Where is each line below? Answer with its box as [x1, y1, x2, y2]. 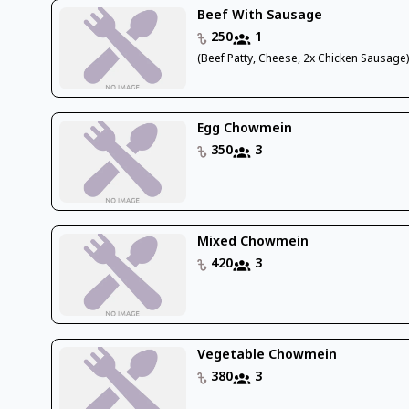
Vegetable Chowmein [197, 346, 338, 364]
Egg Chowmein [197, 120, 293, 138]
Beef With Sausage [197, 6, 323, 25]
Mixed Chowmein [197, 233, 309, 251]
